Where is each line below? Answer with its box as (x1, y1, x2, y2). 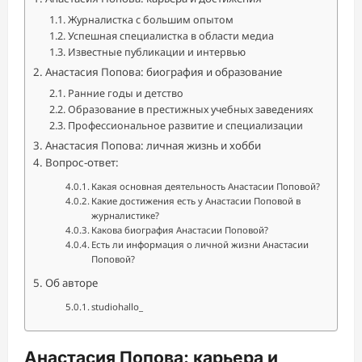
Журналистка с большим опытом (67, 12, 234, 27)
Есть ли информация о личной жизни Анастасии (91, 238, 309, 250)
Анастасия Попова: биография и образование (44, 65, 282, 79)
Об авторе (44, 276, 98, 290)
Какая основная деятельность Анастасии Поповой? (91, 180, 321, 192)
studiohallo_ (91, 301, 144, 313)
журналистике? (91, 209, 160, 221)
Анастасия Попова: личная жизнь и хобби (44, 138, 261, 153)
